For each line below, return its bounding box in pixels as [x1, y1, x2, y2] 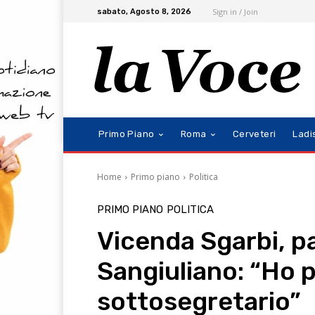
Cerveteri [232, 129, 276, 140]
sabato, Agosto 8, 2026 [97, 6, 191, 16]
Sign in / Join [212, 6, 258, 17]
